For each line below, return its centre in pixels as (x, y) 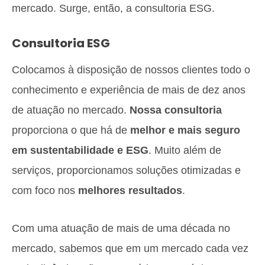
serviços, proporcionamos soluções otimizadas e (126, 170)
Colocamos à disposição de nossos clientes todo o (131, 70)
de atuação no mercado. (71, 110)
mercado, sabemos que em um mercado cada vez (130, 248)
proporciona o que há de (71, 130)
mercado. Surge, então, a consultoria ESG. (113, 8)
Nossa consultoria (176, 110)
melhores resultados (129, 190)
